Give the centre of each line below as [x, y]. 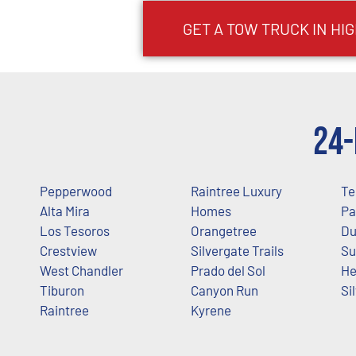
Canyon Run [224, 290]
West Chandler [81, 271]
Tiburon [62, 290]
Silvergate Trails [237, 251]
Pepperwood [76, 191]
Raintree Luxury [236, 191]
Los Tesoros [75, 231]
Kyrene [211, 310]
